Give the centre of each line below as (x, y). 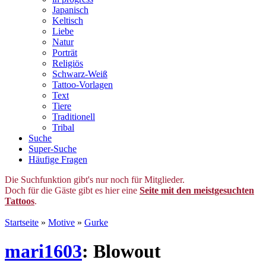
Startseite (22, 222)
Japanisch (70, 10)
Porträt (65, 53)
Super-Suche (53, 149)
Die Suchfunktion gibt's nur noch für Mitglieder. (95, 180)
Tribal (63, 127)
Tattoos (20, 201)
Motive (61, 222)
